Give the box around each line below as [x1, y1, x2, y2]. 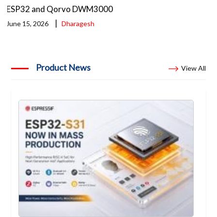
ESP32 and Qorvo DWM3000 [6, 4, 113, 15]
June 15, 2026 [6, 19, 49, 28]
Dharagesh [62, 19, 95, 28]
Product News [36, 62, 91, 73]
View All [181, 63, 206, 72]
